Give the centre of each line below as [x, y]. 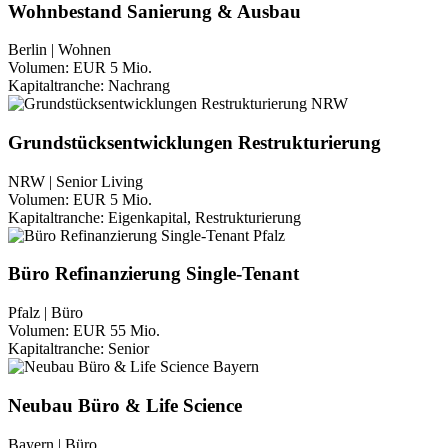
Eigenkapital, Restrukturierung [204, 217]
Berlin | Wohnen [59, 50]
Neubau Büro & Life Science [125, 405]
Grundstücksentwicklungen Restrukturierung [194, 143]
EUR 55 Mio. [116, 331]
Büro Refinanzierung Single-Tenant [153, 274]
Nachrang [139, 86]
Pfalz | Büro [45, 313]
